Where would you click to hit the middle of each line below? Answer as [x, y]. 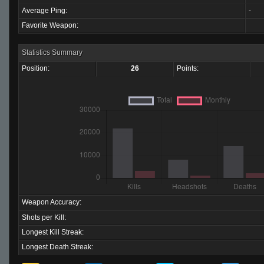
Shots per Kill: [44, 217]
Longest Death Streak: [57, 247]
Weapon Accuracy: [52, 202]
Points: [188, 68]
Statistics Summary [52, 52]
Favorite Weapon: [50, 25]
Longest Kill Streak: [53, 232]
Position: [36, 68]
